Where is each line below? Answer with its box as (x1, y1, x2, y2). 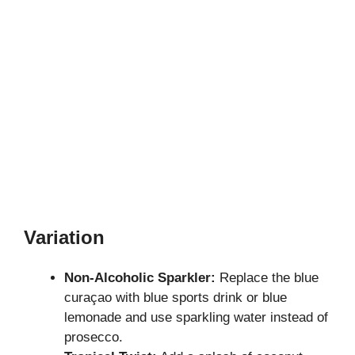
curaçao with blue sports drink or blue (64, 290, 287, 306)
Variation (24, 227, 105, 249)
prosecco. (64, 330, 123, 345)
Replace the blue (216, 270, 319, 286)
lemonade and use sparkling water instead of (64, 310, 328, 326)
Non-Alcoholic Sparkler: (64, 270, 216, 286)
